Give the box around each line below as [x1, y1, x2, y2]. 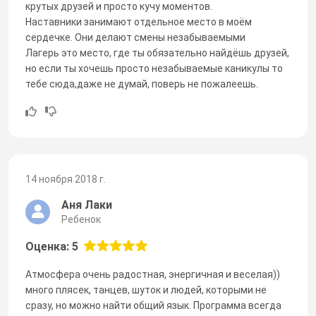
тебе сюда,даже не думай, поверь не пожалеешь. [25, 78, 258, 90]
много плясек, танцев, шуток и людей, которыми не [25, 284, 267, 296]
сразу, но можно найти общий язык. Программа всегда [25, 299, 281, 311]
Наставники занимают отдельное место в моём [25, 16, 252, 28]
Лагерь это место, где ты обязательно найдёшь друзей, [25, 47, 289, 59]
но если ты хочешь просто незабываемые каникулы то [25, 62, 283, 74]
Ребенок [61, 213, 101, 225]
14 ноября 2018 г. [25, 173, 106, 185]
